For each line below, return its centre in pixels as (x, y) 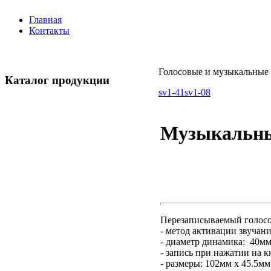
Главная (45, 20)
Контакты (49, 31)
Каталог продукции (57, 80)
